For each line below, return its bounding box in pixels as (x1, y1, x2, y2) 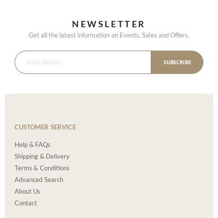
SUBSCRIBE (163, 58, 191, 66)
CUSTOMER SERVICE (15, 123, 76, 131)
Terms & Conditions (15, 164, 70, 172)
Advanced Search (15, 176, 63, 184)
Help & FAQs (15, 141, 51, 149)
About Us (15, 187, 41, 196)
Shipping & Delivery (15, 152, 70, 161)
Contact (15, 199, 37, 207)
